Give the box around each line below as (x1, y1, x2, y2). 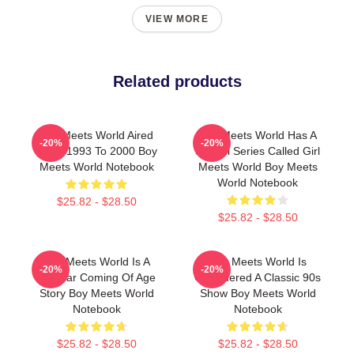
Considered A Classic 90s (194, 271, 321, 284)
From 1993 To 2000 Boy (36, 145, 157, 157)
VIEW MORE (145, 13, 209, 24)
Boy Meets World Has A (198, 129, 317, 141)
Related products (112, 73, 242, 90)
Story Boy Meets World (39, 287, 154, 299)
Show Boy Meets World (199, 287, 316, 299)
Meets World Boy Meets (198, 160, 318, 173)
